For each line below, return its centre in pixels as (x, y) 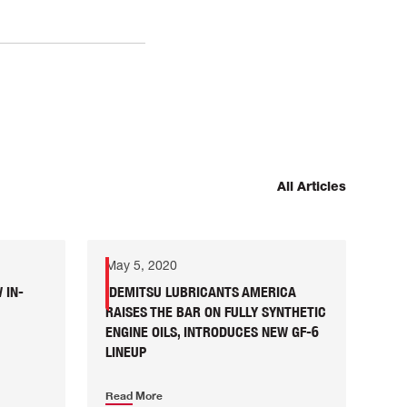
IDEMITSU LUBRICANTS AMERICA (200, 292)
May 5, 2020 (141, 266)
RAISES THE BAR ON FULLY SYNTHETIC (215, 312)
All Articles (311, 186)
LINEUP (125, 352)
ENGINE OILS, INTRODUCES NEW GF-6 (212, 332)
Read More (134, 396)
